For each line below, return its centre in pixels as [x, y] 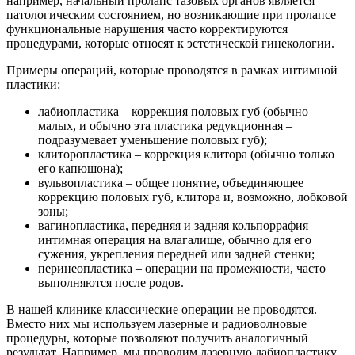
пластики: [33, 84]
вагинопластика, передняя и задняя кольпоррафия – [178, 225]
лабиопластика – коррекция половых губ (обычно [173, 111]
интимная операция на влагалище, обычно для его [175, 239]
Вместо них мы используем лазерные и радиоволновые [157, 323]
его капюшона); [80, 168]
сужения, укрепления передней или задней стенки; [176, 254]
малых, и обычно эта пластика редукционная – [165, 125]
